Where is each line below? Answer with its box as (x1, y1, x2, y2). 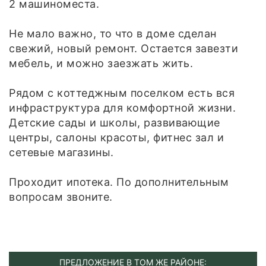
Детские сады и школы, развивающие (9, 116, 220, 129)
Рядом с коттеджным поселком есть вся (9, 86, 235, 99)
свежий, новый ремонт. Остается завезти (9, 42, 238, 55)
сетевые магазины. (9, 145, 114, 159)
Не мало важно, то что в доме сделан (9, 27, 217, 40)
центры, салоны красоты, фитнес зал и (9, 131, 224, 144)
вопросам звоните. (9, 190, 113, 203)
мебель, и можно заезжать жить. (9, 56, 193, 69)
